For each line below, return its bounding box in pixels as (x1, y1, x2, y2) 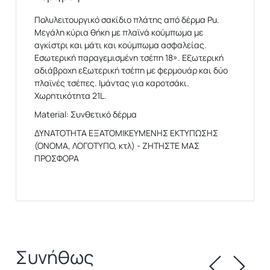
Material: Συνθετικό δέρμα (34, 108, 137, 120)
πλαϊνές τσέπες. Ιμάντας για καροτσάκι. (34, 77, 190, 89)
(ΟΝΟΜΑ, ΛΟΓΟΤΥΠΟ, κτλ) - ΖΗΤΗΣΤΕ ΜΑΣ (34, 139, 200, 151)
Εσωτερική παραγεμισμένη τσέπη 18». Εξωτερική (34, 51, 224, 63)
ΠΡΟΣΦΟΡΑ (34, 152, 80, 164)
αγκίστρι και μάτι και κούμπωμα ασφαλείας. (34, 39, 207, 51)
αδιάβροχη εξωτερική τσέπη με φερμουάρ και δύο (34, 64, 228, 76)
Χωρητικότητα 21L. (34, 89, 107, 101)
